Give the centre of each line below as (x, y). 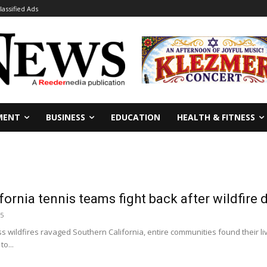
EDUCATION (136, 117)
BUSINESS (66, 117)
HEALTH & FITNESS (216, 117)
